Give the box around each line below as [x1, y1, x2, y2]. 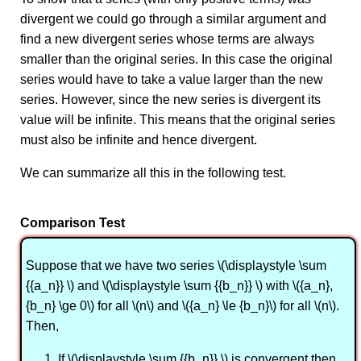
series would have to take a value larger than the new [20, 73, 323, 86]
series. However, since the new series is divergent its [20, 93, 321, 106]
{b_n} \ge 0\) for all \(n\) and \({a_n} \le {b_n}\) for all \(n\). [26, 299, 339, 313]
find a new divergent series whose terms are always [20, 32, 314, 46]
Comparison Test [20, 216, 125, 230]
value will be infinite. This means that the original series [20, 113, 335, 127]
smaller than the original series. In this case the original [20, 52, 333, 66]
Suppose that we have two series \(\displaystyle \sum [26, 259, 326, 273]
